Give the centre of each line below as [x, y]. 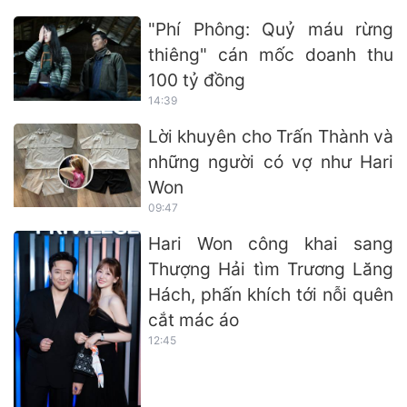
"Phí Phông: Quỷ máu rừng [271, 29]
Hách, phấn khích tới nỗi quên [271, 294]
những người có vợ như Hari [271, 161]
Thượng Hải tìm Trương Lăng [271, 268]
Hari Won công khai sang [271, 243]
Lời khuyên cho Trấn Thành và [271, 136]
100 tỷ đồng [197, 79]
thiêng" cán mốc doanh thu [271, 54]
